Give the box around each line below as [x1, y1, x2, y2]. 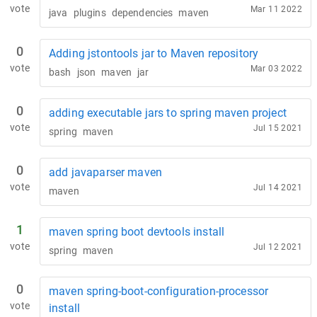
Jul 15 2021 [253, 123, 302, 133]
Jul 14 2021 [253, 183, 302, 192]
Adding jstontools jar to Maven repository [49, 47, 259, 60]
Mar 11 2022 [250, 4, 302, 14]
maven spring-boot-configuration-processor [49, 284, 269, 298]
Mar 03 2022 [250, 64, 302, 74]
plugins [73, 7, 106, 18]
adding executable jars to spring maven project [49, 106, 287, 120]
